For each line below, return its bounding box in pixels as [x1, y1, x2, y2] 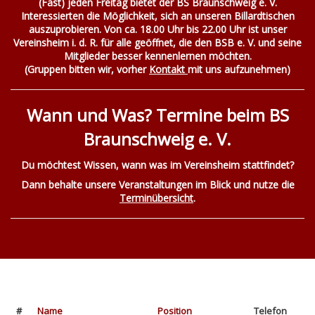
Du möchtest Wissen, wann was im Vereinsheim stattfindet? [21, 157, 294, 172]
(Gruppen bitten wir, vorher [25, 63, 149, 77]
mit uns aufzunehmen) [188, 63, 290, 77]
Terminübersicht [120, 191, 193, 205]
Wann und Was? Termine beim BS [26, 103, 289, 127]
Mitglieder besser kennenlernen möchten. [63, 49, 252, 63]
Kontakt [149, 63, 185, 77]
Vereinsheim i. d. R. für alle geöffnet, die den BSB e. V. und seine [13, 36, 302, 50]
